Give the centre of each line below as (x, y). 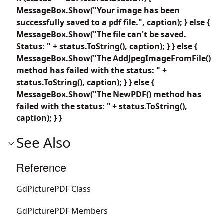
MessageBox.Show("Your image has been (98, 10)
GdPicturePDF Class (54, 188)
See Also (44, 142)
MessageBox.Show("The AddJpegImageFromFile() (113, 58)
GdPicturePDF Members (62, 210)
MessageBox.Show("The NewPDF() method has (109, 94)
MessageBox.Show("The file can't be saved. (101, 34)
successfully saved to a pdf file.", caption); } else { (113, 22)
